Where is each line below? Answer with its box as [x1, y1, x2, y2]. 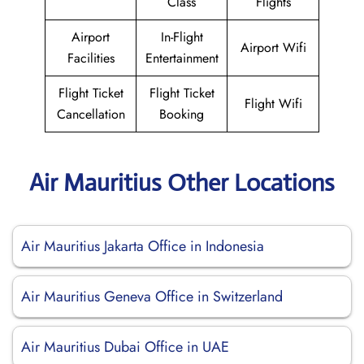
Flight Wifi [244, 94, 302, 113]
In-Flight [160, 28, 203, 46]
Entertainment [145, 49, 219, 67]
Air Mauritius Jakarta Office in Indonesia [21, 236, 264, 257]
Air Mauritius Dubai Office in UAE [21, 336, 229, 357]
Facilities [67, 49, 115, 67]
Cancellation [56, 105, 125, 123]
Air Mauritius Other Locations [29, 167, 335, 197]
